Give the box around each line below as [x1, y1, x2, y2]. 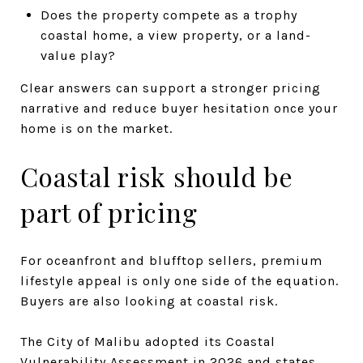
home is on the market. [20, 120, 173, 136]
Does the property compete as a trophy [40, 6, 297, 23]
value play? [40, 47, 116, 63]
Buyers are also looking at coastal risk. [20, 293, 278, 309]
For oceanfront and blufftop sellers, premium [20, 252, 322, 268]
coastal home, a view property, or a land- [40, 27, 311, 43]
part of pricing [20, 194, 198, 229]
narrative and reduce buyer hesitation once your [20, 100, 338, 116]
